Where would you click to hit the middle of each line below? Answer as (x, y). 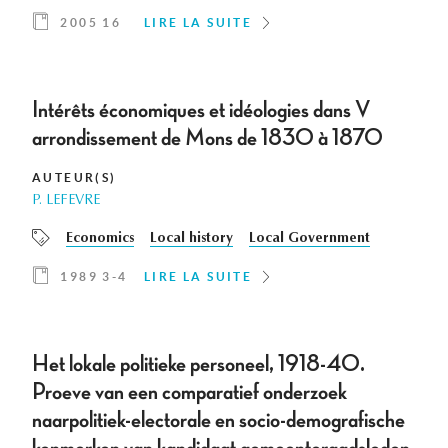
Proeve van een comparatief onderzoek (189, 392)
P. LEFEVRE (66, 201)
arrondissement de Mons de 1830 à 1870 (207, 138)
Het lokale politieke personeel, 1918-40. (198, 364)
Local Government (309, 239)
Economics (100, 239)
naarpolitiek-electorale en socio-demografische (218, 420)
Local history (191, 239)
